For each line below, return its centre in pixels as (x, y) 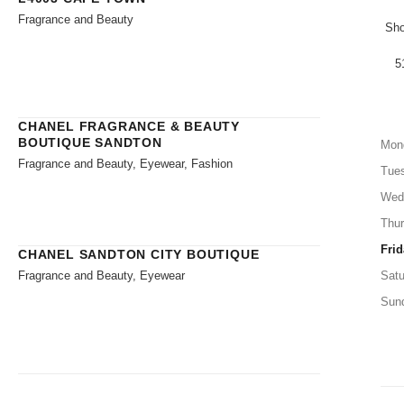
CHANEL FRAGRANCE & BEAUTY (129, 126)
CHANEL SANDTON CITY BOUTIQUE (139, 254)
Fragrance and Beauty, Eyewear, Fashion (125, 163)
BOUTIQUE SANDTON (90, 142)
